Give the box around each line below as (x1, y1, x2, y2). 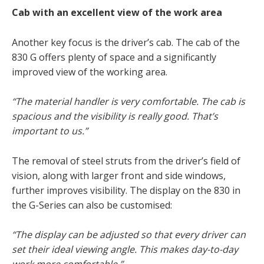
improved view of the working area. (12, 65, 167, 78)
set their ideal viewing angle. (12, 243, 139, 256)
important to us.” (12, 124, 88, 138)
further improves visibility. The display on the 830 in (12, 183, 240, 197)
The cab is (201, 95, 245, 108)
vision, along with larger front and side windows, (12, 169, 226, 182)
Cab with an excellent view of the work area (12, 6, 222, 19)
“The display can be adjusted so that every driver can (12, 228, 246, 242)
